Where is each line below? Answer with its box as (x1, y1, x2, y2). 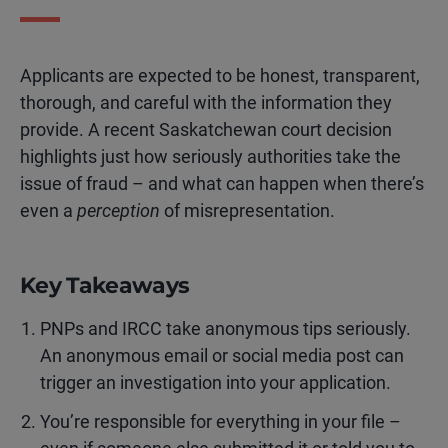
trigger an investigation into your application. (40, 372, 391, 393)
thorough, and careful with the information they (20, 92, 392, 113)
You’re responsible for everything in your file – (40, 411, 401, 432)
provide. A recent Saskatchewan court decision (20, 119, 392, 140)
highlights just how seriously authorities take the (20, 146, 401, 167)
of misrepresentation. (160, 200, 335, 221)
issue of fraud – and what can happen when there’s (20, 173, 424, 194)
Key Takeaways (20, 272, 190, 299)
